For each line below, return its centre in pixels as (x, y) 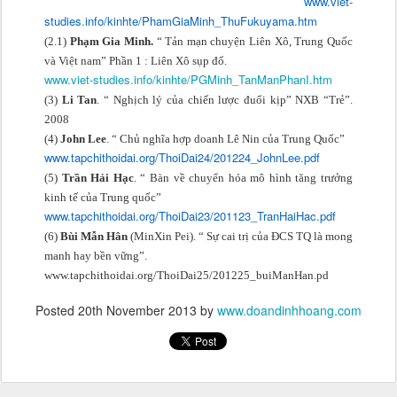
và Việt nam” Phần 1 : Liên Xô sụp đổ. (136, 61)
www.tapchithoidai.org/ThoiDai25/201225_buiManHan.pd (187, 276)
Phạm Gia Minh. (111, 42)
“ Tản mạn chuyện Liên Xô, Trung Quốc (253, 42)
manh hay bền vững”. (96, 256)
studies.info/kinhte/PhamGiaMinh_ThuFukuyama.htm (181, 21)
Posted (57, 311)
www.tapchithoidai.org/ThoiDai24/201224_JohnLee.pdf (182, 158)
